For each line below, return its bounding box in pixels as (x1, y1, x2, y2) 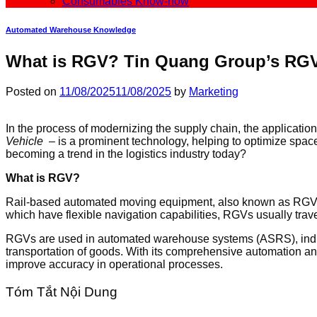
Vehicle (6, 134, 43, 147)
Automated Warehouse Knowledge (6, 25, 136, 34)
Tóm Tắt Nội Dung (6, 284, 117, 300)
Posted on (6, 85, 59, 98)
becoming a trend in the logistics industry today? (6, 147, 246, 160)
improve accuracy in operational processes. (6, 258, 223, 270)
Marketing (189, 85, 238, 98)
